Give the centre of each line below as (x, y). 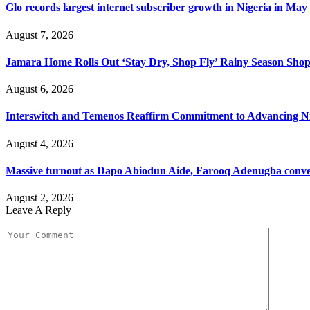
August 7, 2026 (39, 35)
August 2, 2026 (39, 198)
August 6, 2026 (39, 89)
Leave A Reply (38, 210)
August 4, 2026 (39, 143)
